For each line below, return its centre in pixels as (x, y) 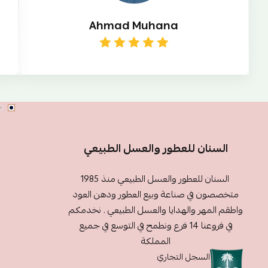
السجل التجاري (184, 256)
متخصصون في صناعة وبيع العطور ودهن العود (156, 194)
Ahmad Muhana (134, 26)
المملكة (156, 241)
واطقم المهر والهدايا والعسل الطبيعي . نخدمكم (156, 210)
